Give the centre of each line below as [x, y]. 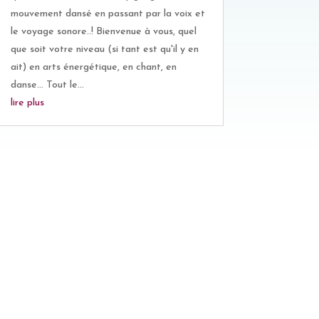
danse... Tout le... [47, 85]
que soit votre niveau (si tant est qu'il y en [104, 50]
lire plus [27, 103]
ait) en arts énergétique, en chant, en [93, 68]
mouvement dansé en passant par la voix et [108, 14]
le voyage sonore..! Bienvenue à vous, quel [103, 32]
